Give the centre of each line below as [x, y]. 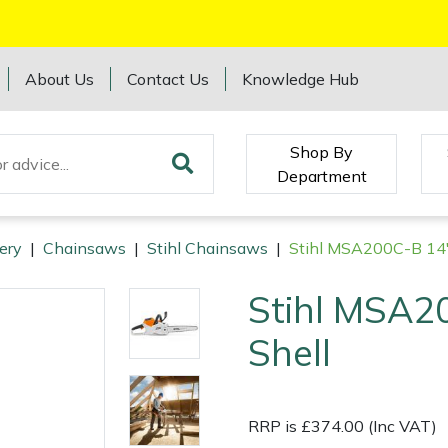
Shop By [322, 151]
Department [321, 175]
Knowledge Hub [301, 79]
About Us [60, 79]
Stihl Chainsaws [207, 248]
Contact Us [168, 79]
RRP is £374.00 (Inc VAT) [342, 426]
